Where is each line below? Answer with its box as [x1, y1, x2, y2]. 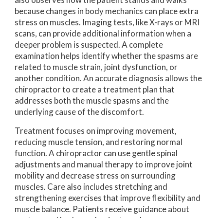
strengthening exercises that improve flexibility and [15, 192, 200, 203]
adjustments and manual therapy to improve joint [15, 159, 193, 169]
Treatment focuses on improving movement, [15, 125, 177, 136]
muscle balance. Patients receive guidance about [15, 203, 189, 214]
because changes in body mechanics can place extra [15, 5, 199, 16]
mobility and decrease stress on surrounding [15, 170, 176, 181]
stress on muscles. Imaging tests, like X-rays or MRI [15, 17, 200, 27]
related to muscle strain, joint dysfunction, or [15, 61, 178, 72]
